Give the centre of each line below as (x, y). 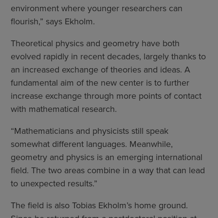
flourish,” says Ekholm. (53, 21)
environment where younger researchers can (97, 8)
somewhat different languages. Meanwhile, (92, 144)
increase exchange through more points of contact (106, 96)
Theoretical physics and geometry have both (95, 43)
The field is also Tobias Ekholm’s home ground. (99, 205)
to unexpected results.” (54, 183)
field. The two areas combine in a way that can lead (108, 170)
